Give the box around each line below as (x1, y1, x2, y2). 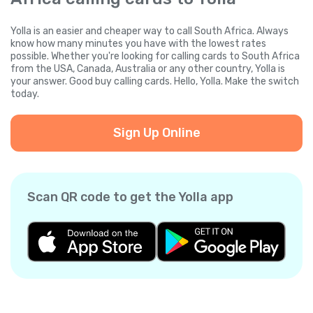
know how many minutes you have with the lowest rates (10, 38, 266, 50)
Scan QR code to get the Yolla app (27, 189, 233, 205)
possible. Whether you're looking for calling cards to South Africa (10, 50, 300, 63)
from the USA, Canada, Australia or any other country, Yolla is (10, 63, 285, 75)
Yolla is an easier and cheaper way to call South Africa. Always (10, 25, 289, 38)
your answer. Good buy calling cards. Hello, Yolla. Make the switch (10, 75, 299, 88)
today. (10, 88, 39, 101)
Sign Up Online (112, 125, 201, 141)
